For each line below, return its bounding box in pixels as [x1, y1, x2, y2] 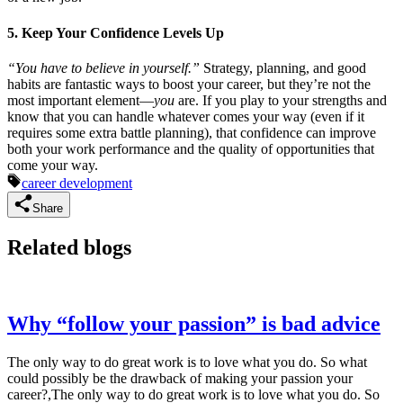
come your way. [7, 157, 98, 173]
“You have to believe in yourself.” [7, 60, 200, 76]
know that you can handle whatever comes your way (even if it [7, 109, 364, 124]
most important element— [7, 93, 154, 108]
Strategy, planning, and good [200, 60, 366, 76]
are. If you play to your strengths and [175, 93, 387, 108]
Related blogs [7, 235, 131, 259]
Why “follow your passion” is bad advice [7, 311, 381, 336]
